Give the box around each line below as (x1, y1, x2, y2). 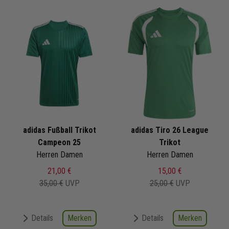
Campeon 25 (38, 137, 81, 147)
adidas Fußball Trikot (22, 125, 96, 135)
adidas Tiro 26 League (131, 125, 209, 135)
